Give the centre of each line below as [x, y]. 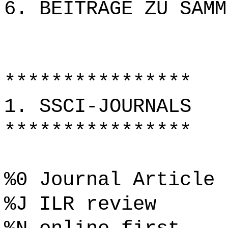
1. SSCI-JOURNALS [98, 107]
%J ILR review [80, 204]
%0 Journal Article [109, 180]
